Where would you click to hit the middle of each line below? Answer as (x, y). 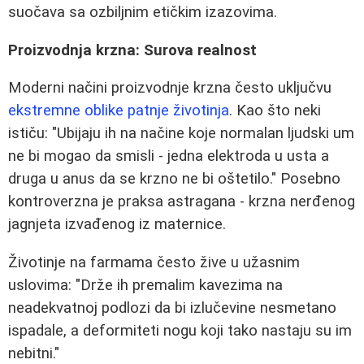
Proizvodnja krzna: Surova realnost (132, 50)
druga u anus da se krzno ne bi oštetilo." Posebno (174, 179)
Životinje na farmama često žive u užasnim (154, 263)
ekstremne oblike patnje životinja (119, 111)
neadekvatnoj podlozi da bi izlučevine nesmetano (172, 308)
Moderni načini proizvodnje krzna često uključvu (170, 88)
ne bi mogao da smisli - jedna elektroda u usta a (169, 156)
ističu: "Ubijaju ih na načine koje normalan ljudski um (181, 134)
